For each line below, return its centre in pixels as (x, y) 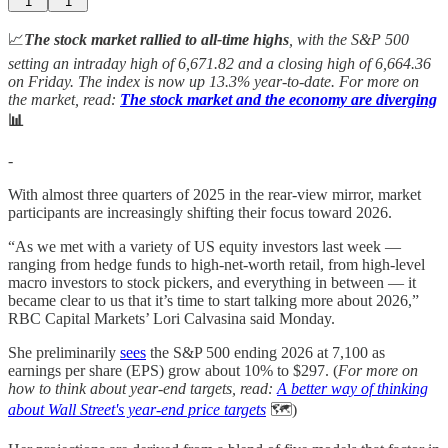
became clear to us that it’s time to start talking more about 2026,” (213, 300)
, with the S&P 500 (349, 39)
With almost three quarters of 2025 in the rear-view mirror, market (214, 194)
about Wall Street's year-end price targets (137, 409)
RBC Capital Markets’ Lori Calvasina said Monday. (171, 318)
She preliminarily (64, 352)
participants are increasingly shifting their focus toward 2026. (200, 212)
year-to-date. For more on (336, 81)
